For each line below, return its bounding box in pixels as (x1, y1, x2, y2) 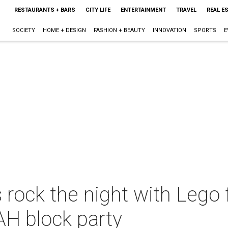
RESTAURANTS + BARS (14, 7, 75, 13)
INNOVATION (152, 27, 186, 34)
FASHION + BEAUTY (93, 27, 145, 34)
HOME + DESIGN (42, 27, 86, 34)
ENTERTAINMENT (120, 7, 166, 13)
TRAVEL (176, 7, 196, 13)
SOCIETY (12, 27, 35, 34)
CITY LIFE (85, 7, 110, 13)
